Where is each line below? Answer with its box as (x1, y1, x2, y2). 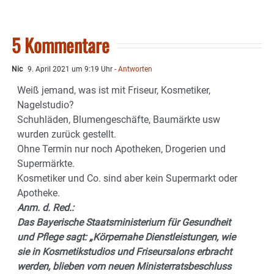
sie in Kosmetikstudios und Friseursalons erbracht (17, 246, 232, 258)
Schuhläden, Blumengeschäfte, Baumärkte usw (17, 114, 220, 126)
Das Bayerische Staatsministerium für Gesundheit (17, 217, 231, 229)
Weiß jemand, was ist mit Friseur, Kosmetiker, (17, 84, 210, 97)
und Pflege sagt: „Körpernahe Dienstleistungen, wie (17, 231, 235, 243)
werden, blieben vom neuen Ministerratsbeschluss (17, 261, 231, 273)
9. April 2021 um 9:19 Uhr (26, 65, 113, 74)
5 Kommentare (12, 31, 109, 59)
